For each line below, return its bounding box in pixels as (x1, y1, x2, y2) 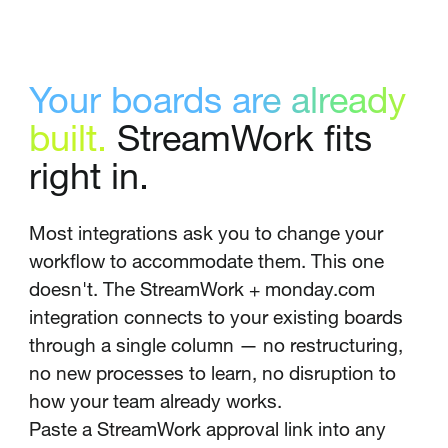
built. (28, 115, 107, 160)
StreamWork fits (106, 115, 372, 160)
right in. (28, 153, 149, 198)
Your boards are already (28, 77, 406, 122)
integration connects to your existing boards (28, 305, 403, 329)
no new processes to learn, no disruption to (28, 361, 396, 385)
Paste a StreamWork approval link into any (28, 417, 386, 441)
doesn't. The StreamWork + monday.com (28, 277, 375, 301)
